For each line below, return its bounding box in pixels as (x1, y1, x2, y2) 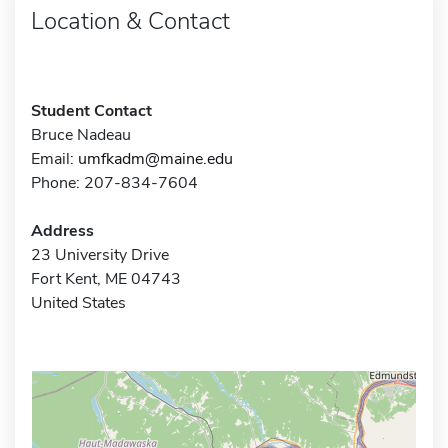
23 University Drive (31, 243, 169, 266)
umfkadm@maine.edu (78, 147, 233, 170)
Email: (31, 147, 78, 170)
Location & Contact (31, 4, 230, 37)
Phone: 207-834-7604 (31, 171, 198, 194)
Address (31, 219, 94, 242)
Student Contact (31, 99, 152, 122)
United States (31, 291, 126, 314)
